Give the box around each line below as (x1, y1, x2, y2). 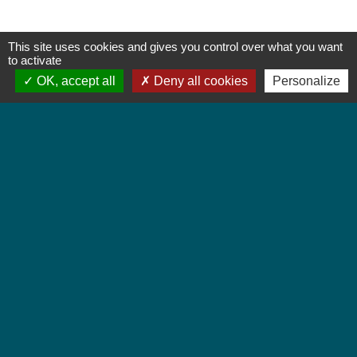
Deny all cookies (150, 74, 248, 88)
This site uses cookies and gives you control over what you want (8, 40, 343, 53)
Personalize (272, 74, 340, 88)
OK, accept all (33, 74, 116, 88)
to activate (8, 53, 61, 67)
